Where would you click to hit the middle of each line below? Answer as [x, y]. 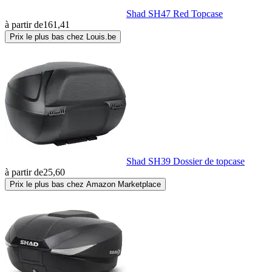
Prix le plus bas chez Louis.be [63, 37]
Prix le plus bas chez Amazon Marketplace [85, 185]
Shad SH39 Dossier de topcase [185, 161]
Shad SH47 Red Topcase [175, 14]
